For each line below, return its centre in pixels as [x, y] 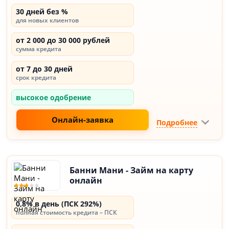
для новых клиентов [48, 20]
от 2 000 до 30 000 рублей [63, 40]
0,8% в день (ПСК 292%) [59, 204]
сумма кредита [39, 49]
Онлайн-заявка [83, 120]
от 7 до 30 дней [44, 69]
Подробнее [177, 122]
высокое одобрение [54, 97]
